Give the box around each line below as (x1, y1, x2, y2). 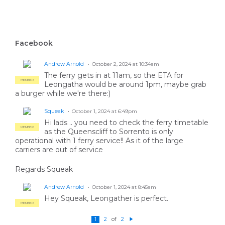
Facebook (15, 39, 53, 48)
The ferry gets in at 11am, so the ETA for (44, 71, 183, 80)
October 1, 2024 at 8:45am (92, 184, 156, 191)
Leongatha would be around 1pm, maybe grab (44, 80, 206, 89)
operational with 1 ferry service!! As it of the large (15, 136, 183, 146)
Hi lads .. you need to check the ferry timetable (44, 118, 208, 128)
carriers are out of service (15, 145, 105, 155)
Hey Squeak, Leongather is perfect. (44, 194, 168, 203)
